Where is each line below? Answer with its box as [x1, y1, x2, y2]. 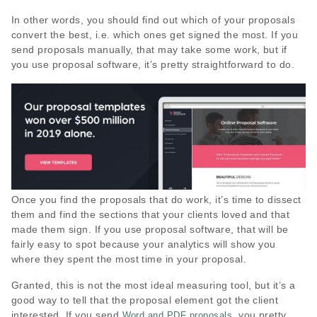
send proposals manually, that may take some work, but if [11, 44, 287, 56]
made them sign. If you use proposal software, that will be [11, 224, 289, 236]
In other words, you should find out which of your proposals [11, 14, 296, 26]
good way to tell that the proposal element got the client [11, 294, 279, 306]
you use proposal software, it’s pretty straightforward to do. [11, 59, 295, 71]
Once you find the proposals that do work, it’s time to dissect [11, 194, 301, 206]
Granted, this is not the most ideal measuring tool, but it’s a [11, 279, 296, 292]
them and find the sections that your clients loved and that [11, 209, 290, 221]
